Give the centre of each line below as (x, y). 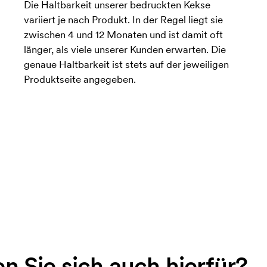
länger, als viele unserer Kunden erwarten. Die (125, 50)
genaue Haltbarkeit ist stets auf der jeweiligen (126, 65)
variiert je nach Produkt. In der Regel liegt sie (123, 20)
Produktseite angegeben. (80, 80)
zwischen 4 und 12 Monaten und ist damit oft (123, 35)
